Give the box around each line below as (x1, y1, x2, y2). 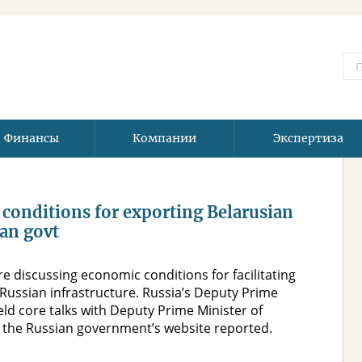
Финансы (3, 131, 59, 145)
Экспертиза (272, 131, 343, 145)
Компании (133, 131, 196, 145)
